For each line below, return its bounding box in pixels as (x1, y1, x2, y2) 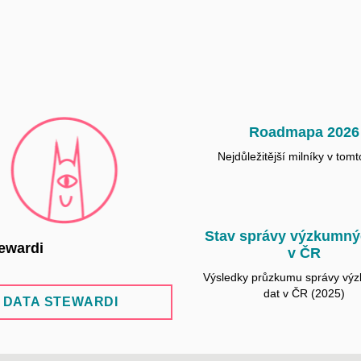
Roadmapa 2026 (248, 124, 359, 141)
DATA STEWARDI (2, 294, 118, 309)
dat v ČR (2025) (263, 287, 345, 301)
